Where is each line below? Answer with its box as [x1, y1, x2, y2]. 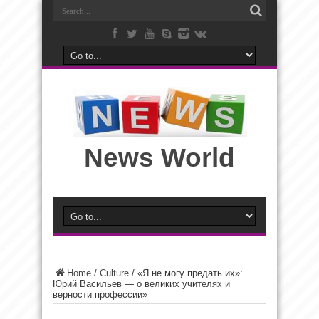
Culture [100, 268, 129, 278]
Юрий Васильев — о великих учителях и [53, 278, 230, 289]
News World [84, 143, 235, 172]
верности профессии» [53, 289, 147, 300]
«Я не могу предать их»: [137, 268, 243, 278]
